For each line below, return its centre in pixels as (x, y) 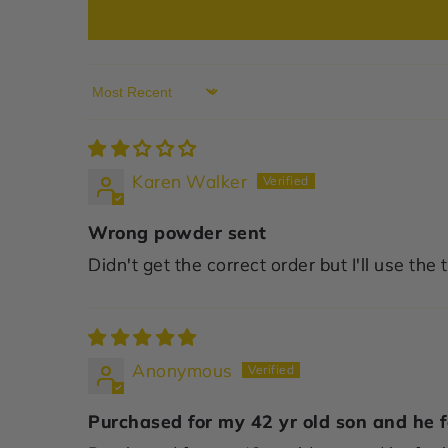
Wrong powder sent (177, 231)
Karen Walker (189, 180)
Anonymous (182, 369)
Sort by (117, 102)
